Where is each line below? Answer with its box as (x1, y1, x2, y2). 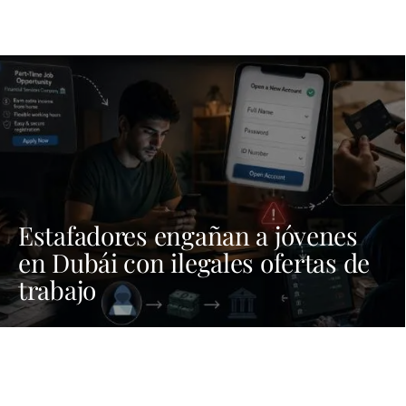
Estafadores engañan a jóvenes (18, 217, 358, 252)
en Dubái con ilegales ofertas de (18, 245, 371, 279)
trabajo (18, 272, 97, 306)
